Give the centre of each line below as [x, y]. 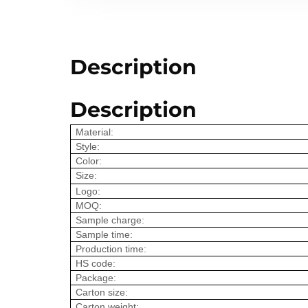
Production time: [111, 249]
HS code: [96, 263]
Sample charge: [110, 220]
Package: [96, 277]
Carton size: [102, 292]
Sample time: [104, 234]
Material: [95, 132]
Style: [88, 146]
